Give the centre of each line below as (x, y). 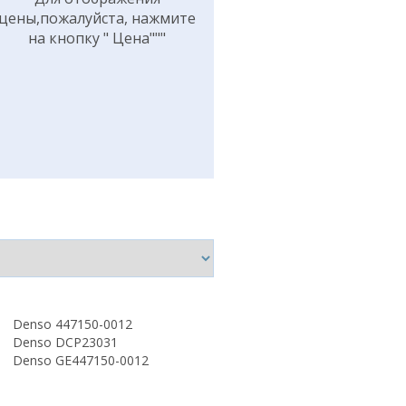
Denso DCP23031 (65, 342)
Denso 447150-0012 (72, 324)
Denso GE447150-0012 (80, 360)
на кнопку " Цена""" (97, 38)
